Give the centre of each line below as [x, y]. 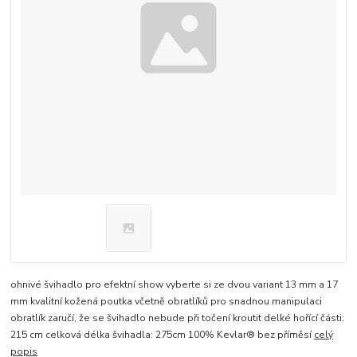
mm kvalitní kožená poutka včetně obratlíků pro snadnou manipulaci [167, 302]
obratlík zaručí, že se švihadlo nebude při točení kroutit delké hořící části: [178, 318]
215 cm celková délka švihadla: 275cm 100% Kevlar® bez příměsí [163, 335]
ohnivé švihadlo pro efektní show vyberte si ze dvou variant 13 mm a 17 [175, 285]
